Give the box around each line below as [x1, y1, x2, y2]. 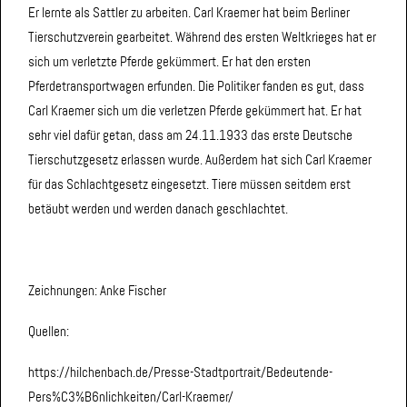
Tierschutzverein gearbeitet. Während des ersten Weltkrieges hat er [28, 27, 376, 46]
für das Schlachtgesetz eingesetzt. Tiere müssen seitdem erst [28, 174, 351, 194]
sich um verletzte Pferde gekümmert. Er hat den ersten [28, 52, 311, 71]
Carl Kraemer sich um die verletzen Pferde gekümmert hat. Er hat [28, 101, 362, 120]
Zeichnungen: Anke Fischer [28, 281, 166, 300]
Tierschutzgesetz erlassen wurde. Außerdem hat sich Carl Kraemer [28, 150, 372, 169]
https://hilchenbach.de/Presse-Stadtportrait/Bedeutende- [28, 362, 333, 382]
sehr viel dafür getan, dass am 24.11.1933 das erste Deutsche [28, 125, 352, 144]
